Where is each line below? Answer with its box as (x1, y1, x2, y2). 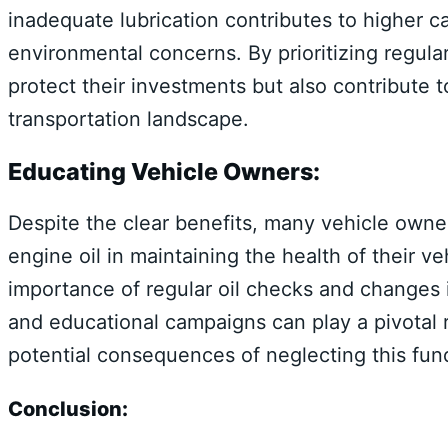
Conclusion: (8, 396, 128, 421)
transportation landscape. (8, 106, 249, 131)
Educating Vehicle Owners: (8, 156, 320, 186)
